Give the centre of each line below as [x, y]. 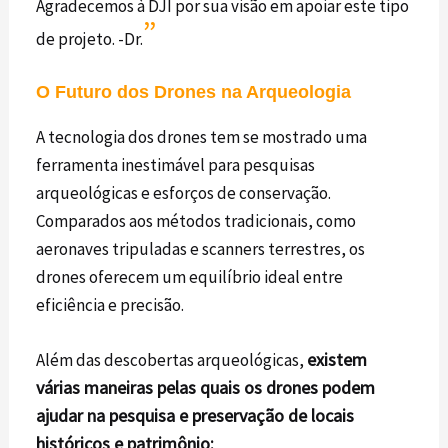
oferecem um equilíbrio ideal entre [215, 276]
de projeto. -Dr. [90, 39]
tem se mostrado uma [287, 136]
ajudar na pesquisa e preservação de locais [195, 415]
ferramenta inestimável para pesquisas [176, 164]
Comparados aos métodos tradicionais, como [196, 220]
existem [337, 359]
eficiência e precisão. [110, 304]
